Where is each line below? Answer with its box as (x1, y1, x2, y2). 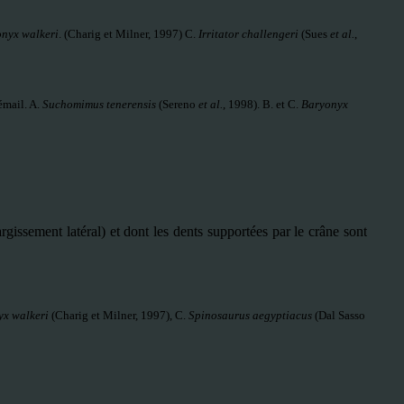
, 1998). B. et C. (223, 97, 301, 111)
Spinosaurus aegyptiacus (188, 308, 315, 322)
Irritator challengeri (198, 27, 298, 41)
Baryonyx (301, 97, 348, 111)
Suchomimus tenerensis (42, 97, 156, 111)
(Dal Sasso (314, 308, 365, 322)
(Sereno (156, 97, 198, 111)
